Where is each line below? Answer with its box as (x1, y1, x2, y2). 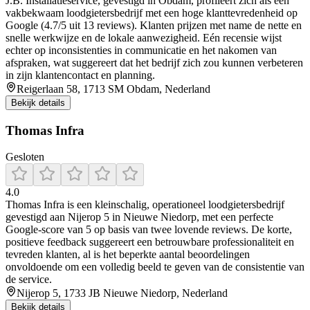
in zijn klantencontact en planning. (6, 69, 155, 81)
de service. (6, 273, 52, 286)
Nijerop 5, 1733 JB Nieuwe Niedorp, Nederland (17, 287, 228, 300)
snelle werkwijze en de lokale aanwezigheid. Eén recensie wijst (6, 31, 282, 44)
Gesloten (6, 151, 44, 163)
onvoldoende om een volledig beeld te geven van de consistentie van (6, 261, 304, 273)
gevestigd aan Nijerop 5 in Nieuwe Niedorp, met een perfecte (6, 211, 273, 224)
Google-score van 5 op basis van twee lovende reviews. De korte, (6, 224, 292, 236)
